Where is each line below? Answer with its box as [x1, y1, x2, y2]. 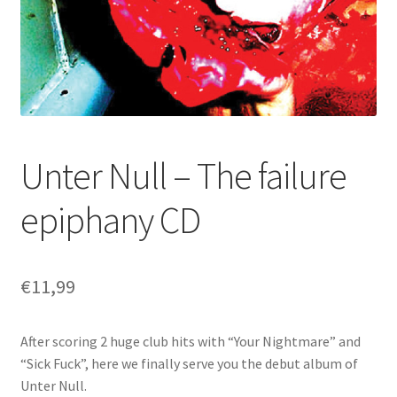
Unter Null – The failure [19, 152, 346, 198]
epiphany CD [19, 196, 200, 243]
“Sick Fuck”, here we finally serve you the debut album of [19, 354, 358, 372]
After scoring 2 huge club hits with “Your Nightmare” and [19, 331, 361, 350]
